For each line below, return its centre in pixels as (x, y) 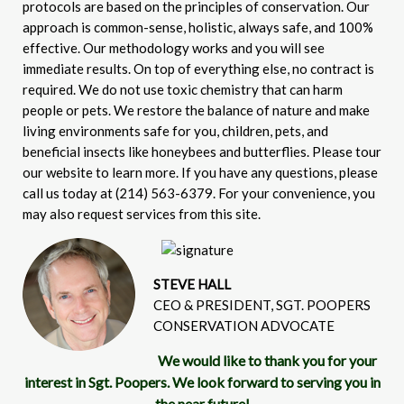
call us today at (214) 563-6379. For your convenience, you (199, 193)
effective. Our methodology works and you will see (174, 47)
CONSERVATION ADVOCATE (244, 325)
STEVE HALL (192, 284)
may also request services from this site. (142, 213)
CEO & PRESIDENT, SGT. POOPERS (262, 304)
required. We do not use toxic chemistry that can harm (183, 89)
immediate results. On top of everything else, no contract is (198, 68)
